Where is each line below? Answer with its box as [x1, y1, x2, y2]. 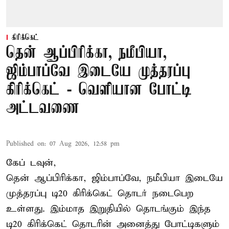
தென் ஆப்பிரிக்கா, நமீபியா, [6, 44, 167, 63]
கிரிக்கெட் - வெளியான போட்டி [6, 81, 192, 100]
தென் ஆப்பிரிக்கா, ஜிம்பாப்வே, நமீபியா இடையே [6, 172, 223, 185]
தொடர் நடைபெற [112, 188, 193, 200]
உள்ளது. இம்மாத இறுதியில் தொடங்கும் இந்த [6, 203, 211, 215]
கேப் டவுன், [6, 157, 56, 169]
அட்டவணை [6, 100, 79, 118]
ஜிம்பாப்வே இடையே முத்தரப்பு [6, 63, 191, 81]
